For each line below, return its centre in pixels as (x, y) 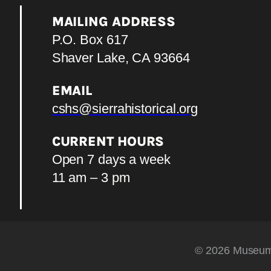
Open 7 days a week (111, 159)
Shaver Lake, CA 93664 (121, 57)
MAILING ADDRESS (114, 21)
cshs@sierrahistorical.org (125, 108)
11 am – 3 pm (91, 177)
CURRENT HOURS (108, 141)
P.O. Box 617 (90, 39)
